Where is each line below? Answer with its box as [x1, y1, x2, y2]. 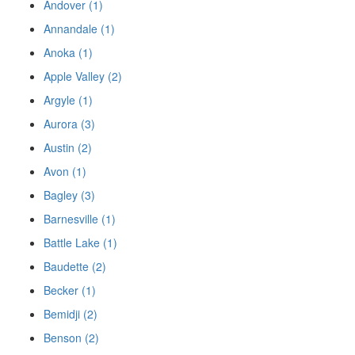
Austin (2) [44, 139, 92, 155]
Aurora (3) [44, 115, 95, 132]
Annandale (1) [44, 20, 115, 36]
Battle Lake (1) [44, 234, 117, 250]
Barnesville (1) [44, 210, 116, 227]
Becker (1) [44, 281, 96, 298]
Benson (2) [44, 329, 99, 345]
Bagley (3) [44, 186, 95, 203]
